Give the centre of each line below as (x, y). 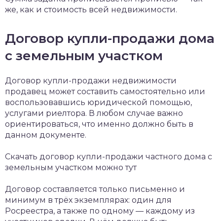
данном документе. (46, 135)
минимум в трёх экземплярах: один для (88, 200)
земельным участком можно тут (71, 167)
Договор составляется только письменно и (95, 189)
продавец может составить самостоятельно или (105, 92)
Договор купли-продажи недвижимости (91, 81)
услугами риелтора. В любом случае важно (94, 113)
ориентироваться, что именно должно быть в (99, 124)
